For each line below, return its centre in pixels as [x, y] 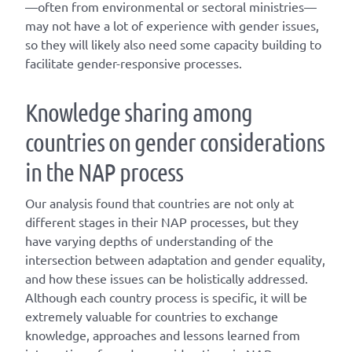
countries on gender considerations [175, 142]
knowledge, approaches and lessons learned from [163, 335]
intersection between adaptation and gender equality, [175, 260]
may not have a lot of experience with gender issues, [172, 26]
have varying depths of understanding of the [149, 241]
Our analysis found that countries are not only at [159, 203]
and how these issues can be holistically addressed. [167, 279]
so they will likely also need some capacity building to [173, 44]
